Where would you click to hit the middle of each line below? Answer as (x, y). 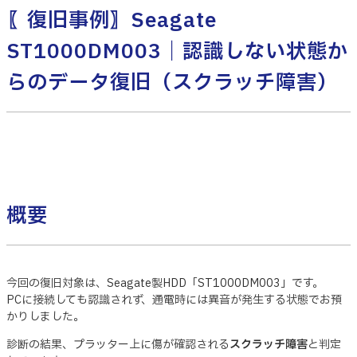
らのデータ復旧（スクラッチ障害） (173, 83)
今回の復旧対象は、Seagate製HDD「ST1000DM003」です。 (165, 283)
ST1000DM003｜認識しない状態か (178, 52)
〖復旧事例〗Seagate (112, 21)
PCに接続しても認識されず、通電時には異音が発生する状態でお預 (174, 300)
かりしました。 (45, 316)
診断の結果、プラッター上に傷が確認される (118, 344)
